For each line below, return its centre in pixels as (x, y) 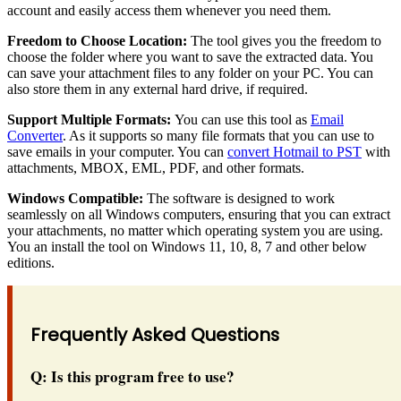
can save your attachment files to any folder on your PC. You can (190, 73)
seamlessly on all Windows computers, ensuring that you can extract (199, 214)
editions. (31, 262)
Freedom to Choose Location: (97, 40)
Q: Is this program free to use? (132, 377)
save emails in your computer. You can (117, 151)
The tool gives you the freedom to (284, 40)
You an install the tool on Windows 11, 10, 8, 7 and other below (187, 246)
